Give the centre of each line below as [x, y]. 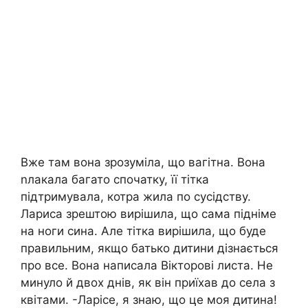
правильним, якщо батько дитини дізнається [150, 249]
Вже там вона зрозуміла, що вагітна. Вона [143, 163]
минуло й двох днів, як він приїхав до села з [148, 283]
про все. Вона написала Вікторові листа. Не [147, 266]
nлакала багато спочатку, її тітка [115, 180]
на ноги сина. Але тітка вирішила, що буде [143, 231]
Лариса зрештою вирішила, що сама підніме [148, 214]
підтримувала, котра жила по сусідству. [136, 197]
